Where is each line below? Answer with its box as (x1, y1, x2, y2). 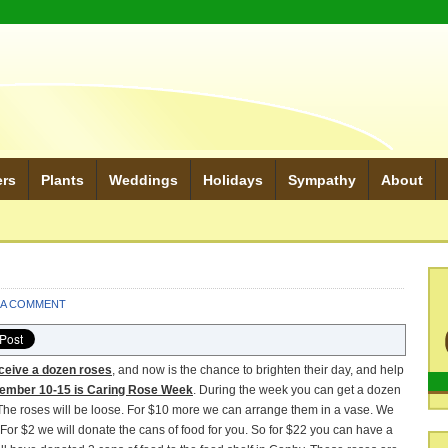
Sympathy (288, 172, 356, 188)
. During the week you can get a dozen (193, 383, 401, 397)
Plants (41, 172, 84, 188)
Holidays (203, 172, 263, 188)
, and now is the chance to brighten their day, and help (112, 363, 404, 377)
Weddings (109, 172, 178, 188)
